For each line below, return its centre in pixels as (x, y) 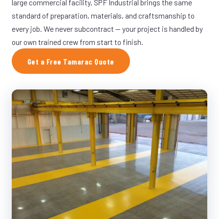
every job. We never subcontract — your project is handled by (107, 29)
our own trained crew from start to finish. (77, 42)
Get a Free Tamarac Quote (71, 61)
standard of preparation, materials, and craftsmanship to (103, 15)
